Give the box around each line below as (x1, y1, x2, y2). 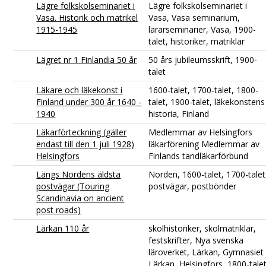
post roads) (36, 204, 81, 216)
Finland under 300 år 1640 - (36, 96, 142, 107)
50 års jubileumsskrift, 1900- (148, 53, 258, 65)
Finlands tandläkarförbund (148, 150, 249, 161)
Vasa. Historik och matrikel (36, 11, 138, 23)
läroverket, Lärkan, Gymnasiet (148, 246, 264, 258)
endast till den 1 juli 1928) (36, 138, 135, 150)
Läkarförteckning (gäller (36, 126, 127, 138)
